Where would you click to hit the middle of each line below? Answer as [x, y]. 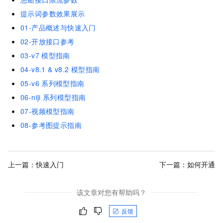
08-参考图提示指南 [51, 125]
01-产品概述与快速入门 [58, 27]
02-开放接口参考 [48, 41]
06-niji [31, 97]
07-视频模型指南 [48, 111]
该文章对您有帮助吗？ [111, 192]
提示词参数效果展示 [53, 13]
